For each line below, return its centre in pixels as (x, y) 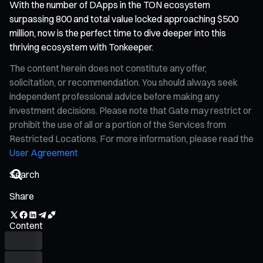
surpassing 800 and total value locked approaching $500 (124, 18)
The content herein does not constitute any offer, (108, 68)
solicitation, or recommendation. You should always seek (124, 82)
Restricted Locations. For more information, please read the (131, 138)
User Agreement (44, 152)
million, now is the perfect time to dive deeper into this (118, 33)
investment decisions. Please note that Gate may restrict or (131, 110)
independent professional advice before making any (114, 96)
